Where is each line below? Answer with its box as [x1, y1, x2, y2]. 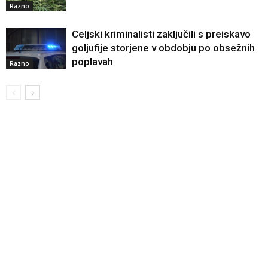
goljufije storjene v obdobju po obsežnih [72, 42, 255, 54]
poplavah [72, 56, 113, 68]
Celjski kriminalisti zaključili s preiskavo [72, 28, 251, 41]
